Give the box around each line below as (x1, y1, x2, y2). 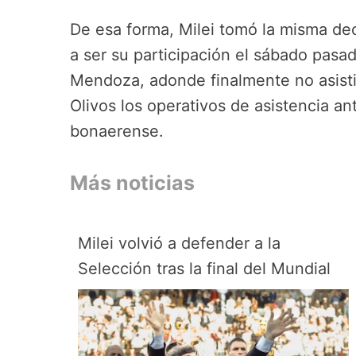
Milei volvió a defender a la (78, 233, 281, 253)
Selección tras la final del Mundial (78, 258, 331, 278)
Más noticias (70, 170, 195, 195)
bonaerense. (70, 122, 164, 141)
